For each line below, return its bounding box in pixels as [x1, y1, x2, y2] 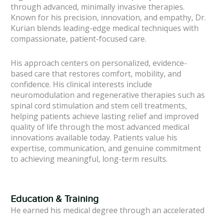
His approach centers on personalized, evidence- [11, 58, 187, 69]
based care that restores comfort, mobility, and [11, 68, 182, 79]
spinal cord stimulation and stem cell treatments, [11, 100, 187, 111]
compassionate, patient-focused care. [11, 33, 147, 45]
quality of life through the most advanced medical [11, 122, 190, 133]
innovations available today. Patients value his [11, 132, 178, 143]
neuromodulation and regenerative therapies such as [11, 90, 205, 101]
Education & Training [11, 193, 99, 205]
